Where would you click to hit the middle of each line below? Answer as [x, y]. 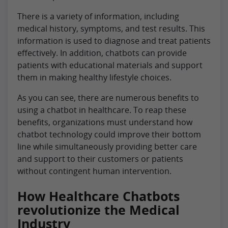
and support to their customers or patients [100, 159]
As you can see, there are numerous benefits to [108, 97]
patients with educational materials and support [110, 65]
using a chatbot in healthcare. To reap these [102, 110]
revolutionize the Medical [98, 209]
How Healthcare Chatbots [98, 196]
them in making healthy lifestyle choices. [94, 77]
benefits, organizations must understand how [105, 122]
